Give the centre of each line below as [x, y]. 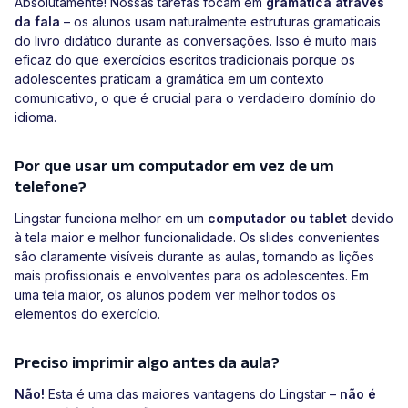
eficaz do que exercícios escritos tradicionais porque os [185, 60]
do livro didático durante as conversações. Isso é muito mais [196, 41]
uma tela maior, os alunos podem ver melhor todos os [175, 295]
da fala [37, 22]
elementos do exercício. [87, 314]
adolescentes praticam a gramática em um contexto [169, 79]
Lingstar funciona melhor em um [111, 219]
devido [370, 219]
